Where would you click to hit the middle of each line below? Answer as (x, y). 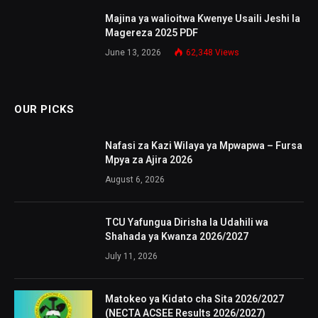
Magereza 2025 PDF (152, 32)
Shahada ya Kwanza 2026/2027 (177, 236)
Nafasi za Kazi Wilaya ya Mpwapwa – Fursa (204, 145)
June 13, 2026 (133, 52)
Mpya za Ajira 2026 (149, 159)
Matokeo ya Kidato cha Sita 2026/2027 (194, 298)
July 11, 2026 (131, 256)
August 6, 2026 (135, 179)
